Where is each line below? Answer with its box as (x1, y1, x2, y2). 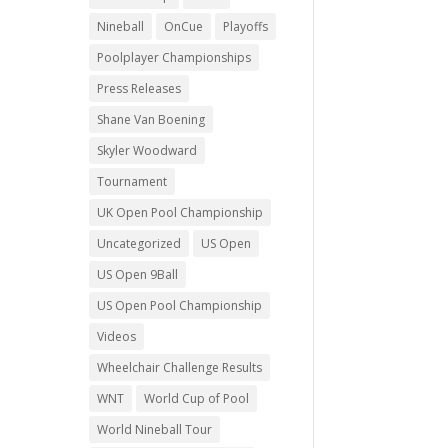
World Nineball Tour (97, 420, 213, 438)
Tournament (97, 172, 168, 190)
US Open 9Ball (97, 265, 179, 283)
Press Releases (97, 79, 182, 97)
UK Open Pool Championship (97, 203, 264, 221)
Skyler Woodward (97, 141, 198, 159)
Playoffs (223, 17, 269, 35)
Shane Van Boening (97, 110, 206, 128)
